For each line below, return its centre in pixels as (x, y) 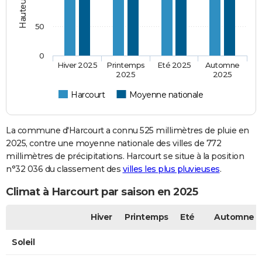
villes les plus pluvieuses (171, 169)
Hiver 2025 (77, 65)
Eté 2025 (174, 65)
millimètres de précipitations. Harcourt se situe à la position (125, 156)
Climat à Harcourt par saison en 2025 (102, 192)
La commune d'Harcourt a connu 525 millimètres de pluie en (127, 130)
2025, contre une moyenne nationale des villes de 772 (113, 143)
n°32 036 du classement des (64, 169)
